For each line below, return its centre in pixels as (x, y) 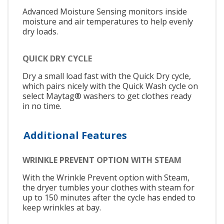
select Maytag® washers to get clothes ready (107, 96)
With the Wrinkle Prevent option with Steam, (106, 178)
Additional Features (75, 135)
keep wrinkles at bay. (62, 208)
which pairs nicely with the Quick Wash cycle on (110, 86)
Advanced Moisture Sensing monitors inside (105, 12)
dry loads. (40, 32)
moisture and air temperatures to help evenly (108, 22)
